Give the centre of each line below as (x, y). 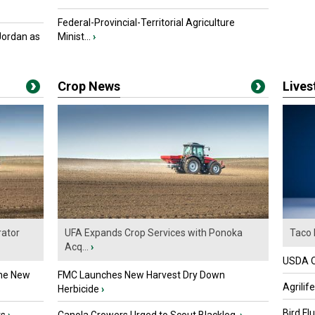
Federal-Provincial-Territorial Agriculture (146, 22)
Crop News (89, 86)
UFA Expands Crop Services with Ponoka (154, 233)
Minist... (74, 37)
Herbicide (78, 289)
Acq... (77, 247)
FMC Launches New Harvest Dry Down (141, 275)
